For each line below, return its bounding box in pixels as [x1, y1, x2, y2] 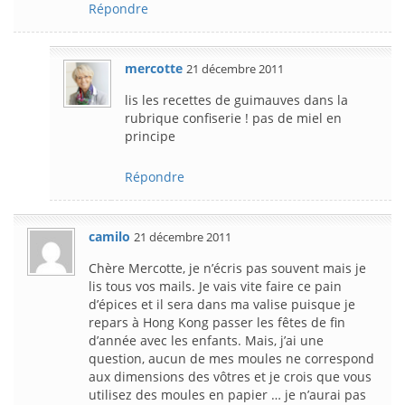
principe [125, 127, 175, 145]
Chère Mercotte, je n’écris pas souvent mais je [89, 259, 366, 277]
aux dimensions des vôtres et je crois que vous [89, 367, 372, 385]
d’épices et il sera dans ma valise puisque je [89, 295, 355, 313]
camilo [89, 227, 130, 245]
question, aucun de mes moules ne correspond [89, 349, 374, 367]
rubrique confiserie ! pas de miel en [125, 108, 342, 127]
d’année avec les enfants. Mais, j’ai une [89, 331, 324, 349]
